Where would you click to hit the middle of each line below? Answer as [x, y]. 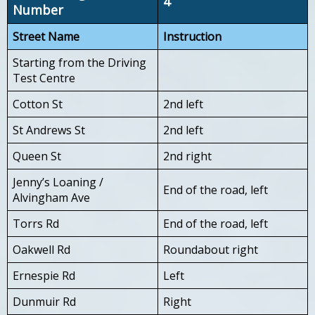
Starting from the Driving [79, 62]
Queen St [37, 156]
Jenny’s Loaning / [58, 182]
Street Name [46, 36]
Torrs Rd [36, 223]
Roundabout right [211, 249]
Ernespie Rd [44, 275]
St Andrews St [49, 130]
